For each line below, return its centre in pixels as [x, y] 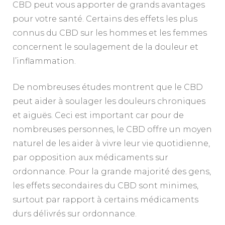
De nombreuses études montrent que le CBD [108, 87]
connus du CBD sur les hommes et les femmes [110, 33]
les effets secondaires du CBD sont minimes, [105, 186]
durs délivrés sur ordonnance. [75, 214]
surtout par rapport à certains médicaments [105, 200]
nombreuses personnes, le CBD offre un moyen [112, 130]
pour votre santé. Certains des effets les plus [105, 19]
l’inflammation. [44, 61]
